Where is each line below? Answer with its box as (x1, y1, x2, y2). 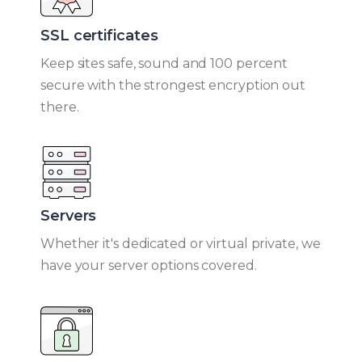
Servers (40, 206, 97, 225)
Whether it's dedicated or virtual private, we (40, 235, 321, 251)
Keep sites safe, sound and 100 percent (40, 55, 288, 71)
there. (40, 99, 79, 115)
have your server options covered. (40, 257, 257, 273)
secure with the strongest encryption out (40, 77, 305, 93)
